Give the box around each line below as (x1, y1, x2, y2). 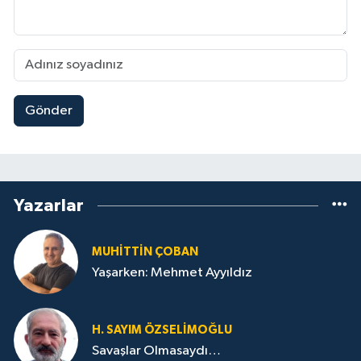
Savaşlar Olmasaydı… (92, 343, 221, 358)
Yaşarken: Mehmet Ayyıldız (92, 265, 252, 280)
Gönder (24, 103, 73, 118)
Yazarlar (14, 197, 84, 215)
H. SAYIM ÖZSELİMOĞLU (92, 323, 232, 336)
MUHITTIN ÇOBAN (92, 245, 198, 258)
